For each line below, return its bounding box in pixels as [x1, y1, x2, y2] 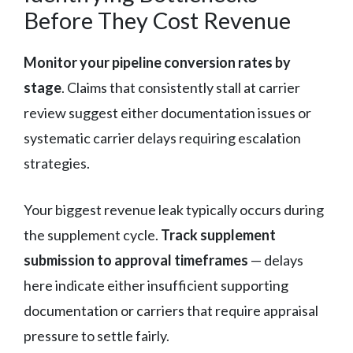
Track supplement [161, 225, 276, 243]
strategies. [24, 154, 90, 172]
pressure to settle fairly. [24, 326, 169, 344]
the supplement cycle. [24, 225, 161, 243]
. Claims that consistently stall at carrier [61, 78, 300, 96]
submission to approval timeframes [24, 251, 248, 269]
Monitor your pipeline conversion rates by [24, 53, 291, 71]
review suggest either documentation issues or [24, 103, 311, 121]
